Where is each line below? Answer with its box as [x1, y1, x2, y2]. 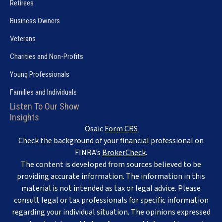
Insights [10, 111, 39, 122]
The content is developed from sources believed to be [21, 159, 201, 170]
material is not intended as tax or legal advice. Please [21, 182, 201, 194]
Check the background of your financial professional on [18, 135, 204, 146]
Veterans [10, 34, 36, 43]
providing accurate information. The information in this [17, 170, 205, 182]
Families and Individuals [10, 87, 77, 97]
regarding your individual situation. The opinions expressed [11, 206, 211, 218]
